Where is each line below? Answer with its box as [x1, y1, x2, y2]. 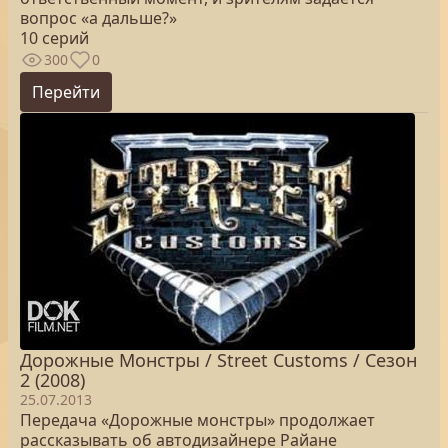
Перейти [32, 81, 100, 103]
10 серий [20, 27, 89, 49]
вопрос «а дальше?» [20, 7, 177, 29]
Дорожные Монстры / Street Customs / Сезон [20, 348, 417, 372]
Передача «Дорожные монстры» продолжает [20, 409, 375, 431]
